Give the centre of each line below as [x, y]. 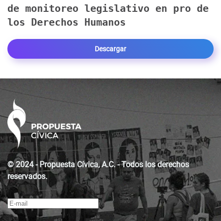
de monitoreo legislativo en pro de [108, 9]
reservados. [27, 176]
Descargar [110, 49]
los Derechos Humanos [67, 22]
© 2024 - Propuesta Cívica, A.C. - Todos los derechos [98, 164]
